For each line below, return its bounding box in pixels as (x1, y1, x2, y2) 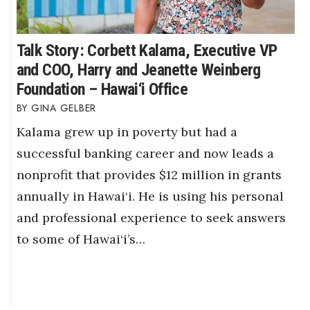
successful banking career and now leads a (16, 145, 274, 161)
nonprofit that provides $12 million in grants (16, 167, 282, 183)
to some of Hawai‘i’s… (16, 231, 145, 247)
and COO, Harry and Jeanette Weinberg (16, 60, 261, 80)
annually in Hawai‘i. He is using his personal (16, 188, 284, 204)
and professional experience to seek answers (16, 210, 286, 226)
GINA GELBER (30, 101, 96, 116)
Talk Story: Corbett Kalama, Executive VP (16, 41, 277, 61)
